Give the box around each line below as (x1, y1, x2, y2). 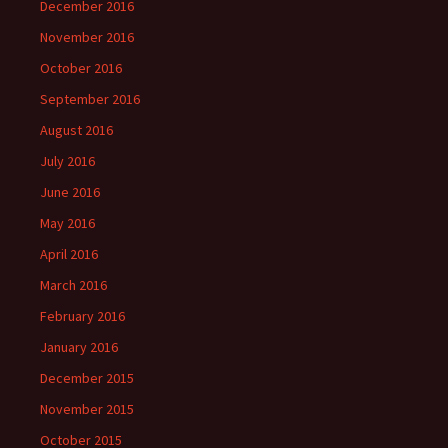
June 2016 (40, 183, 100, 202)
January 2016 (40, 338, 118, 357)
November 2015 (40, 400, 134, 419)
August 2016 (40, 121, 113, 140)
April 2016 (40, 245, 98, 264)
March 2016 (40, 276, 107, 295)
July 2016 (40, 152, 95, 171)
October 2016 (40, 59, 122, 78)
